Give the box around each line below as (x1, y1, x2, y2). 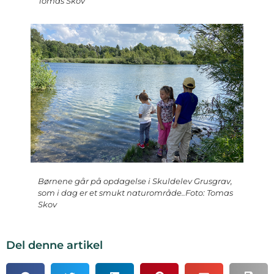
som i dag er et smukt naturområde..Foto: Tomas (38, 188, 233, 198)
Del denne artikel (6, 239, 103, 253)
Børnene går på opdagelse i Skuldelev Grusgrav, (38, 176, 232, 187)
